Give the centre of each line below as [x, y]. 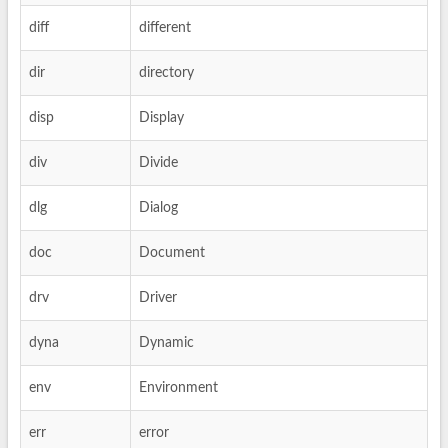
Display [161, 118]
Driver [158, 298]
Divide [158, 163]
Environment [178, 388]
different [165, 28]
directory [166, 73]
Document [172, 253]
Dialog [158, 208]
